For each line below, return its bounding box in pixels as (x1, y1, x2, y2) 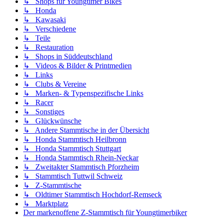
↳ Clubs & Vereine (23, 79, 86, 88)
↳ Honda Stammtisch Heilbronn (23, 135, 126, 143)
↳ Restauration (23, 43, 74, 51)
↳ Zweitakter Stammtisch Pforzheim (23, 162, 139, 171)
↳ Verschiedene (23, 24, 76, 33)
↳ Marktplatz (23, 199, 68, 208)
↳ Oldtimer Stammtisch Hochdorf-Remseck (23, 190, 162, 199)
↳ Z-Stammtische (23, 181, 81, 189)
